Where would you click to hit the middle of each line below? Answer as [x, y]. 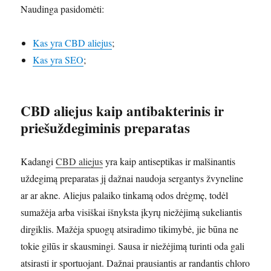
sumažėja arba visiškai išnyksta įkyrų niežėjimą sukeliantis [132, 212]
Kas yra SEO [58, 60]
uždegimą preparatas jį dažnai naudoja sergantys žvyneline [132, 178]
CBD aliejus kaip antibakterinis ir [122, 111]
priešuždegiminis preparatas [106, 128]
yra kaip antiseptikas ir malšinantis [169, 162]
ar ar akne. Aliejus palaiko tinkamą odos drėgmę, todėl [125, 195]
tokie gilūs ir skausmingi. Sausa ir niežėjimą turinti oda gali [133, 246]
